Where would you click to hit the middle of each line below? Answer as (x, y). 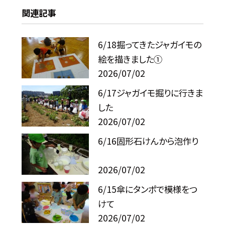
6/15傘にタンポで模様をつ (148, 189)
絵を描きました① (130, 59)
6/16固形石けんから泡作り (148, 141)
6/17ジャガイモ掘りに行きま (151, 93)
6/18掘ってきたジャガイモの (150, 45)
